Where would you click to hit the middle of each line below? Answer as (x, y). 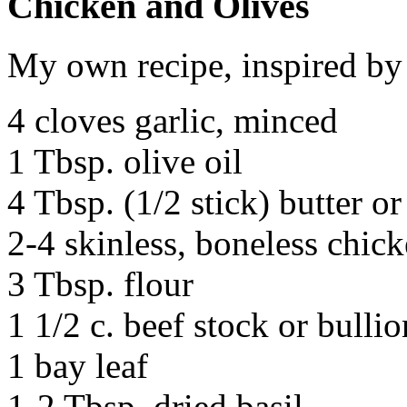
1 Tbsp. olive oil (125, 161)
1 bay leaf (78, 365)
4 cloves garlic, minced (173, 120)
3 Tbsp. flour (100, 283)
